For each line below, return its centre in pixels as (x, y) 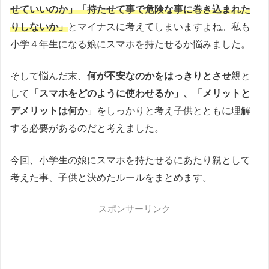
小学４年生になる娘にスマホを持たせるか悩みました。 (130, 44)
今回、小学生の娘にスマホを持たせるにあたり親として (130, 160)
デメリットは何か (49, 111)
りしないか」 (39, 27)
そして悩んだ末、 (49, 76)
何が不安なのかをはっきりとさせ (159, 76)
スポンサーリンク (134, 209)
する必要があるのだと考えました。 (87, 128)
